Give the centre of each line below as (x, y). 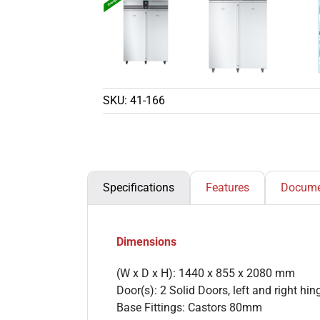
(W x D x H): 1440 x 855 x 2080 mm (206, 273)
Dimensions (146, 241)
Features (227, 187)
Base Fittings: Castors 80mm (189, 307)
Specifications (139, 187)
